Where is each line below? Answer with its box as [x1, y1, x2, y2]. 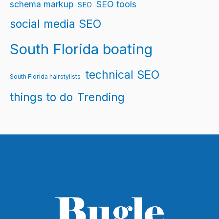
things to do [10, 90, 73, 105]
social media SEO [10, 17, 101, 31]
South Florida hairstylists [10, 73, 81, 81]
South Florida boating [10, 41, 153, 58]
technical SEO [85, 68, 159, 82]
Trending [77, 90, 125, 105]
